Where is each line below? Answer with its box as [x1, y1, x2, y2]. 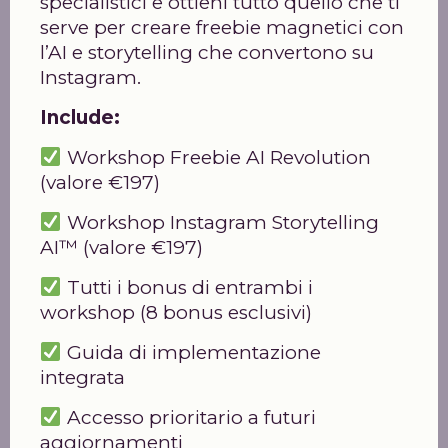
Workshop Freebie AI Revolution [61, 146, 371, 169]
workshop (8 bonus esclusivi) [40, 301, 312, 324]
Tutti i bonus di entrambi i [61, 276, 313, 299]
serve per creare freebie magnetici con [40, 16, 404, 39]
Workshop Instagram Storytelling [61, 211, 379, 234]
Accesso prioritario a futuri [61, 406, 316, 429]
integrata [40, 366, 125, 389]
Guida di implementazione [61, 341, 321, 364]
